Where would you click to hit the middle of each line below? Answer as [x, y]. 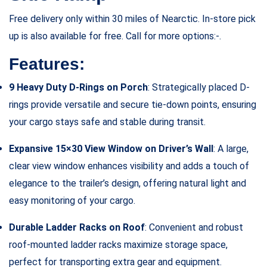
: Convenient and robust [194, 227]
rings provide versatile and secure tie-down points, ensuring [133, 104]
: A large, [231, 148]
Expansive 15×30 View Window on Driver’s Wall [111, 148]
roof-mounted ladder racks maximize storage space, [118, 244]
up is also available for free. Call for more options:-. [115, 36]
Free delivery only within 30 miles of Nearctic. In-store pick [132, 18]
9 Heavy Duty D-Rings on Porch [78, 87]
